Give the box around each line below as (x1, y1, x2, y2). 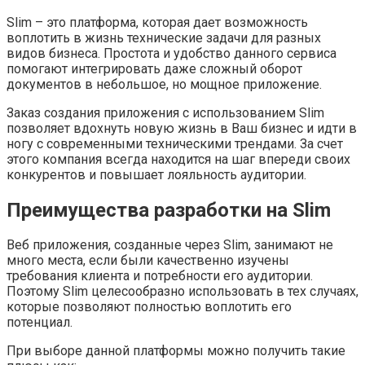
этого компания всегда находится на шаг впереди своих (7, 151, 350, 167)
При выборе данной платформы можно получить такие (7, 343, 345, 359)
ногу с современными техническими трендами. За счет (7, 135, 343, 152)
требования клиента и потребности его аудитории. (7, 268, 313, 284)
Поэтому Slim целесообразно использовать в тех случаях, (7, 284, 358, 300)
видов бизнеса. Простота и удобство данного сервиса (7, 45, 336, 61)
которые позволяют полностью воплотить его (7, 299, 292, 315)
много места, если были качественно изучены (7, 253, 289, 269)
